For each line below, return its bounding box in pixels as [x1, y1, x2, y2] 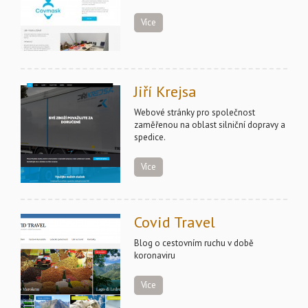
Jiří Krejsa [134, 82, 197, 101]
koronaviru [134, 250, 175, 261]
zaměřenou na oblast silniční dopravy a [134, 119, 285, 131]
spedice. [134, 131, 166, 143]
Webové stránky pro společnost [134, 107, 255, 118]
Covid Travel [134, 212, 215, 232]
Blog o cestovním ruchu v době [134, 237, 254, 249]
